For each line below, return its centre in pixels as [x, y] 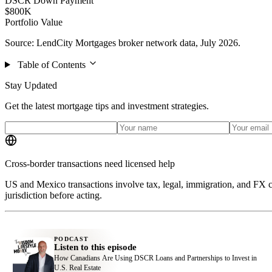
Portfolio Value [34, 22]
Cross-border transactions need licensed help [90, 163]
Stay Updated [31, 85]
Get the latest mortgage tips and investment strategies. [107, 106]
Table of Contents [51, 64]
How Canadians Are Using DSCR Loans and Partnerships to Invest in [155, 258]
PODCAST [71, 239]
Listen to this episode [95, 247]
